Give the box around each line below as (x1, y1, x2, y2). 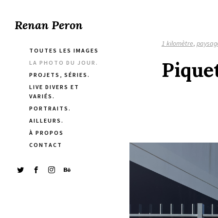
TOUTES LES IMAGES (29, 47, 99, 54)
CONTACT (29, 141, 62, 148)
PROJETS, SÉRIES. (29, 71, 90, 78)
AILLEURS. (29, 117, 64, 124)
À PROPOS (29, 129, 64, 136)
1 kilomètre (161, 39, 193, 48)
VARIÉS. (29, 92, 55, 100)
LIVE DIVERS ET (29, 83, 79, 91)
